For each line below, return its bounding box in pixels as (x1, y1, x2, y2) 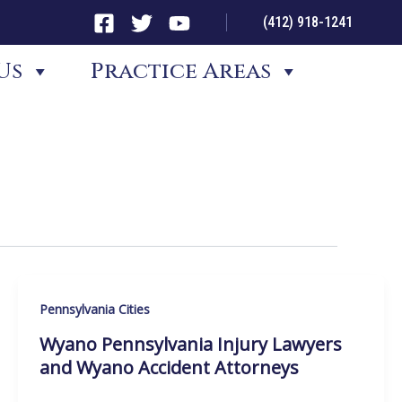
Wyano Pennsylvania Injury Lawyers (39, 331, 342, 356)
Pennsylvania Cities (39, 301, 150, 318)
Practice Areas (91, 57, 271, 86)
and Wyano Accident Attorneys (39, 354, 299, 380)
